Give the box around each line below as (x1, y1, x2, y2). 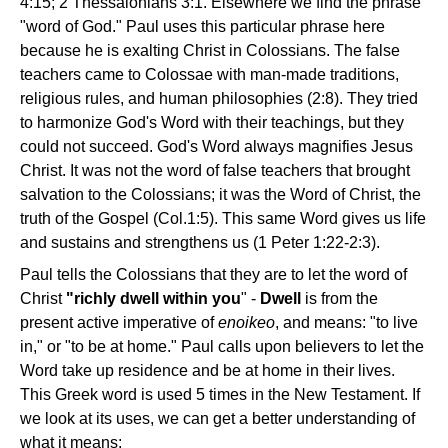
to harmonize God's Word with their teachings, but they (20, 114, 404, 132)
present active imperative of (20, 314, 218, 332)
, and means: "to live (275, 314, 418, 332)
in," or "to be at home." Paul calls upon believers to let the (20, 338, 424, 356)
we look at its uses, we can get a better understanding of (20, 410, 415, 428)
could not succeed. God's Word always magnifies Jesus (20, 138, 413, 156)
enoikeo (218, 314, 275, 332)
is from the (305, 290, 378, 308)
